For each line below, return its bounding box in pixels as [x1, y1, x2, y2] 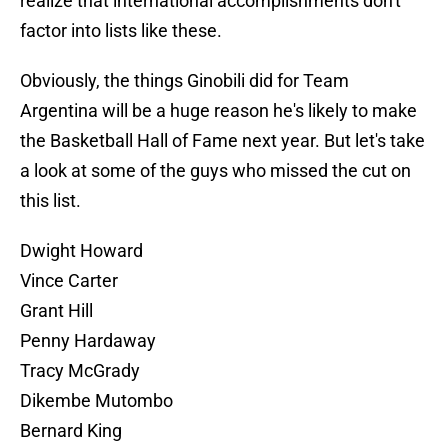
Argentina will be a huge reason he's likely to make [20, 100, 417, 122]
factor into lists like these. [20, 20, 222, 42]
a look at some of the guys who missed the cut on [20, 160, 411, 182]
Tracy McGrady [20, 360, 140, 382]
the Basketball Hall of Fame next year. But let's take [20, 130, 425, 152]
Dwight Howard [20, 240, 143, 262]
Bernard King [20, 420, 122, 442]
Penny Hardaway [20, 330, 156, 352]
